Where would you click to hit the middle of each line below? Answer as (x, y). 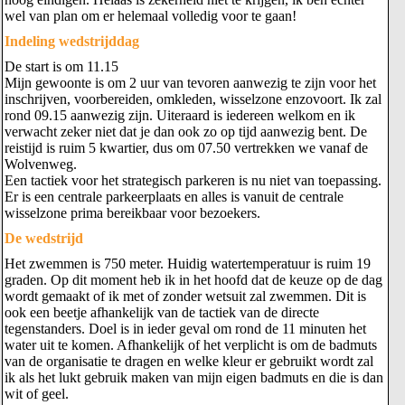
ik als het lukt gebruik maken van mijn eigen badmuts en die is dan (194, 377)
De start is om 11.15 (61, 66)
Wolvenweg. (41, 164)
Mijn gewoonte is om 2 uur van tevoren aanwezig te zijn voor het (190, 83)
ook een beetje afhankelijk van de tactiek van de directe (162, 312)
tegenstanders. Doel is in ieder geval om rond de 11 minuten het (185, 329)
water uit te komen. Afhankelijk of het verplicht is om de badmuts (191, 345)
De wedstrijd (44, 238)
